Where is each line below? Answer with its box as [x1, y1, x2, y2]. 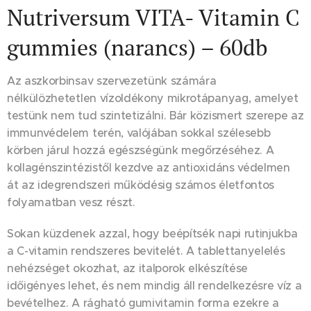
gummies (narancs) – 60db [7, 32, 267, 62]
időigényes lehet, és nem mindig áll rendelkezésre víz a [7, 278, 302, 292]
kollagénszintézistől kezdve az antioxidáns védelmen [7, 160, 290, 174]
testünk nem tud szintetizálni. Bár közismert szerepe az [7, 108, 304, 122]
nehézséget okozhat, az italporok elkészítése [7, 261, 248, 275]
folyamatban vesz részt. [7, 195, 135, 209]
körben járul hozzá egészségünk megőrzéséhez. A [7, 143, 274, 157]
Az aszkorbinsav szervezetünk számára [7, 74, 217, 87]
